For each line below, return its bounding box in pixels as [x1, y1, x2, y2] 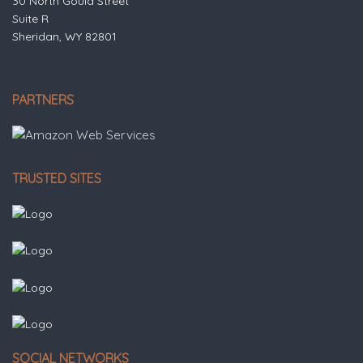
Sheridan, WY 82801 [12, 29, 117, 45]
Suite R [12, 11, 49, 27]
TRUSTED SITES [12, 170, 101, 187]
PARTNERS [12, 92, 74, 109]
